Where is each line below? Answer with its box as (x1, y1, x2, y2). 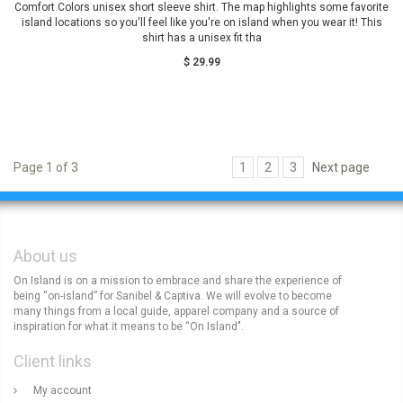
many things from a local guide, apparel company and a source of (13, 305, 339, 318)
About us (13, 246, 77, 265)
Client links (13, 352, 92, 371)
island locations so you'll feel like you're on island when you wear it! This (21, 16, 382, 29)
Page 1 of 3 (13, 159, 78, 175)
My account (33, 384, 92, 397)
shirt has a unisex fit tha (141, 31, 262, 44)
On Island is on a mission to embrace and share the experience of (13, 274, 342, 287)
